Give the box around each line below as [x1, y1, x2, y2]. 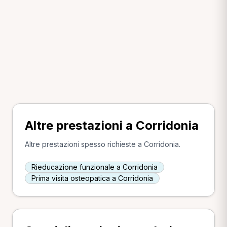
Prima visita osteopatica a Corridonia [31, 173, 153, 182]
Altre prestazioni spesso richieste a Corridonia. [25, 139, 180, 148]
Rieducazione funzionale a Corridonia [31, 162, 158, 171]
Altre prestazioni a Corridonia [25, 118, 199, 133]
